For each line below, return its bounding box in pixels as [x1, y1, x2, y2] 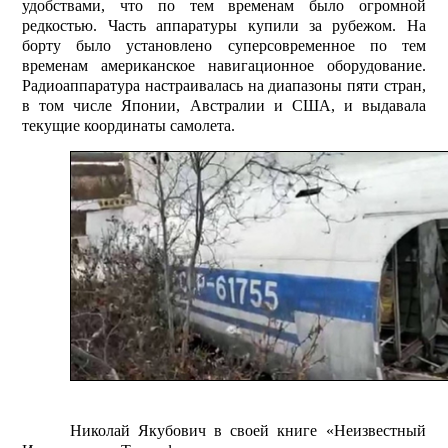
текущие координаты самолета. [22, 117, 236, 135]
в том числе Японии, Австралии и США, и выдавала [22, 97, 426, 115]
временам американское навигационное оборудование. [22, 57, 426, 75]
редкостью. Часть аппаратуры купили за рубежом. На [22, 17, 426, 35]
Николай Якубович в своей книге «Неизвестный [69, 422, 426, 440]
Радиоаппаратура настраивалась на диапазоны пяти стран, [22, 77, 426, 95]
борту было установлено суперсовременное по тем [22, 37, 426, 55]
